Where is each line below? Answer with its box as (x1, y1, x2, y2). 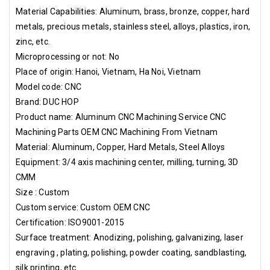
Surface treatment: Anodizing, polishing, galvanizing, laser (16, 233, 243, 242)
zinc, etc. (16, 37, 51, 46)
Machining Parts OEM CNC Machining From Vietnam (16, 127, 218, 137)
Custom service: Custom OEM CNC (16, 202, 150, 212)
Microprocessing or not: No (16, 52, 120, 61)
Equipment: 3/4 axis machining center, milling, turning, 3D (16, 157, 239, 167)
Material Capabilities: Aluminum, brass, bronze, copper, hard (16, 7, 250, 16)
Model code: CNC (16, 82, 81, 92)
